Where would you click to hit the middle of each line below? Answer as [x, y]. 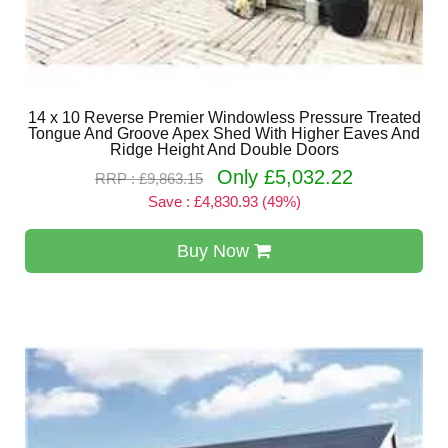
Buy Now [215, 251]
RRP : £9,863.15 [149, 178]
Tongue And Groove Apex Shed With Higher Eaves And [224, 133]
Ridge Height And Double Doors [224, 149]
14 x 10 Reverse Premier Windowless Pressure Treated [224, 117]
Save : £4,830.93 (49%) [224, 201]
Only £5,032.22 [285, 177]
